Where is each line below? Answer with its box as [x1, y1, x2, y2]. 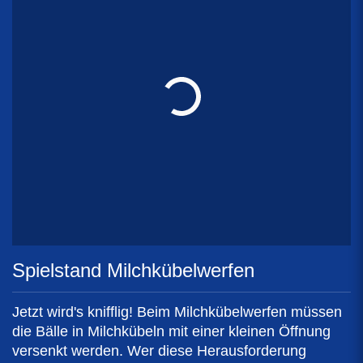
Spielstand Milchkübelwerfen [12, 259, 254, 282]
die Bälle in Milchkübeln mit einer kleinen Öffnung [12, 323, 331, 340]
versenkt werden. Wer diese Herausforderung [12, 343, 306, 359]
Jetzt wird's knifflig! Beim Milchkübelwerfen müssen [12, 304, 342, 320]
